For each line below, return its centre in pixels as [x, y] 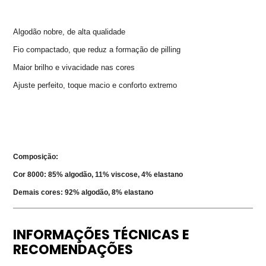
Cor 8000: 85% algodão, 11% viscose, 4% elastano [98, 175]
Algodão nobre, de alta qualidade [69, 32]
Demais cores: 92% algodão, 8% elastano [83, 193]
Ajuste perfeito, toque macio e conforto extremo [95, 85]
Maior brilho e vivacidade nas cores [74, 68]
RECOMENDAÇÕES [73, 250]
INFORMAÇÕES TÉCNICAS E [102, 235]
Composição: [36, 157]
